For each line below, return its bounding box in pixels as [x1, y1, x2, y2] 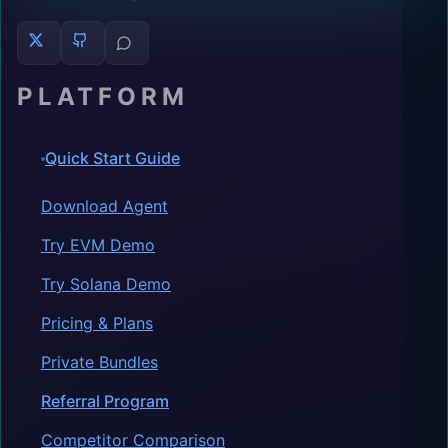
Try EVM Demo [41, 234, 155, 255]
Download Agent [41, 195, 168, 216]
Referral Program [41, 390, 169, 411]
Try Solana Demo [41, 273, 171, 294]
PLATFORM [17, 81, 189, 111]
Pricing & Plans [41, 312, 153, 333]
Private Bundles [41, 351, 158, 372]
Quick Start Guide [45, 148, 180, 169]
